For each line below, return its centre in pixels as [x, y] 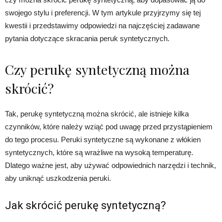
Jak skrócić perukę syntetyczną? [85, 206]
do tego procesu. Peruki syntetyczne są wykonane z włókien [103, 140]
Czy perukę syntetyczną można [97, 70]
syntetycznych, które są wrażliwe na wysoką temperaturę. [99, 153]
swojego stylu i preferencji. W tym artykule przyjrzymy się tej [103, 13]
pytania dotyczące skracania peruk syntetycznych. [87, 39]
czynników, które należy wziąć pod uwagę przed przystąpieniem [109, 127]
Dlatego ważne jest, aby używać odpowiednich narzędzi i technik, [111, 166]
